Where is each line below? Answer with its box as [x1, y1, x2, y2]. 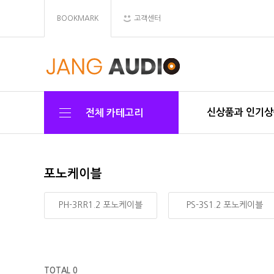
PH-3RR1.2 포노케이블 [59, 201, 143, 209]
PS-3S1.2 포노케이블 [187, 201, 263, 209]
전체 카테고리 [86, 108, 143, 117]
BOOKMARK [57, 15, 98, 22]
